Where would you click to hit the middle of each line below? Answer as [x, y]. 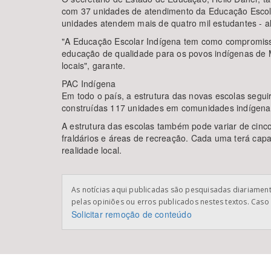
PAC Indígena [89, 83]
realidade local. [92, 150]
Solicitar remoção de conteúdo [132, 214]
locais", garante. [94, 65]
